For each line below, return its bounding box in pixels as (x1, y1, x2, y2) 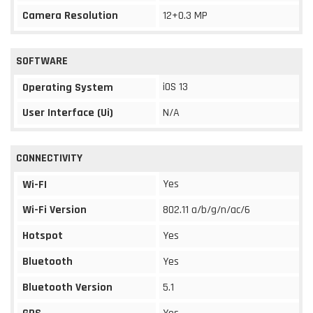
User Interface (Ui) (22, 105, 113, 120)
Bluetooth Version (22, 279, 112, 295)
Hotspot (22, 228, 63, 243)
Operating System (22, 80, 113, 95)
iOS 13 (163, 79, 188, 94)
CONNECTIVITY (16, 150, 82, 166)
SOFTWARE (16, 53, 68, 68)
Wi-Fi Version (22, 202, 87, 217)
